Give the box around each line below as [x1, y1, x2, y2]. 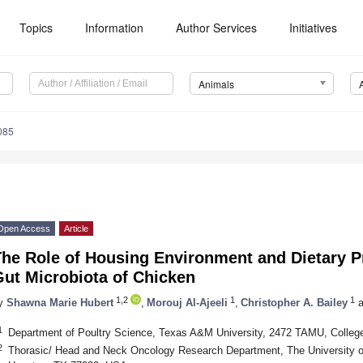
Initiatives [289, 19, 338, 36]
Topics [19, 19, 53, 36]
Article [64, 224, 88, 234]
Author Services [176, 19, 258, 36]
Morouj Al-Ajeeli [147, 296, 228, 309]
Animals [198, 77, 234, 92]
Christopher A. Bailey [241, 296, 348, 309]
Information [85, 19, 144, 36]
